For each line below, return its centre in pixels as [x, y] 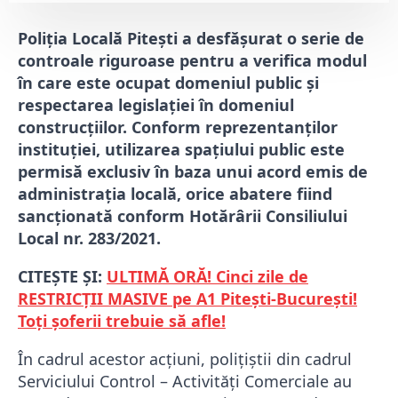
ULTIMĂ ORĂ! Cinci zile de [207, 277]
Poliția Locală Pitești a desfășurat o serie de [191, 39]
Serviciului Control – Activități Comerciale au [185, 382]
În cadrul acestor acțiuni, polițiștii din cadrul [185, 359]
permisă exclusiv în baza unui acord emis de [193, 172]
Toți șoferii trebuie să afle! [122, 321]
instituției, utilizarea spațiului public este [181, 150]
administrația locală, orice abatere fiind [175, 194]
